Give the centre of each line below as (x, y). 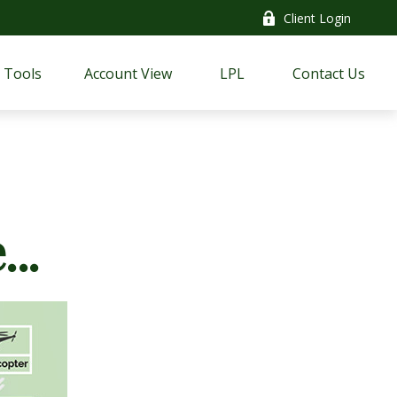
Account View (128, 73)
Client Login (318, 18)
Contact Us (329, 73)
